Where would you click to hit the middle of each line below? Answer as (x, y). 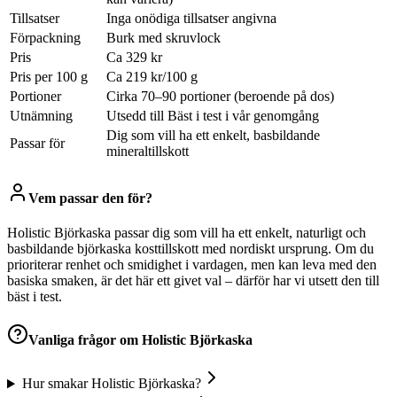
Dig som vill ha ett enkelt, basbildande (213, 136)
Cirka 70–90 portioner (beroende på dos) (220, 97)
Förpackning (45, 38)
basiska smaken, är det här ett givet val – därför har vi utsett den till (193, 280)
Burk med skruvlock (163, 38)
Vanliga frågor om (85, 340)
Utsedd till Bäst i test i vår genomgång (213, 116)
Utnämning (41, 116)
